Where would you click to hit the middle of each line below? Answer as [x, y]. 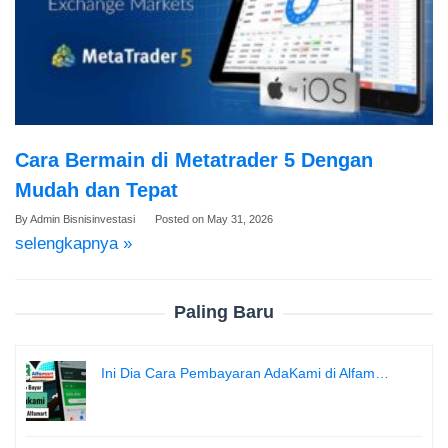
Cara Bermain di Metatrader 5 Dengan [194, 160]
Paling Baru [224, 312]
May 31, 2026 [240, 219]
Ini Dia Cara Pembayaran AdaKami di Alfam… [245, 373]
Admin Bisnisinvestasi [82, 219]
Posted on [181, 219]
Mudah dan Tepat [96, 190]
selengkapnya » [73, 244]
